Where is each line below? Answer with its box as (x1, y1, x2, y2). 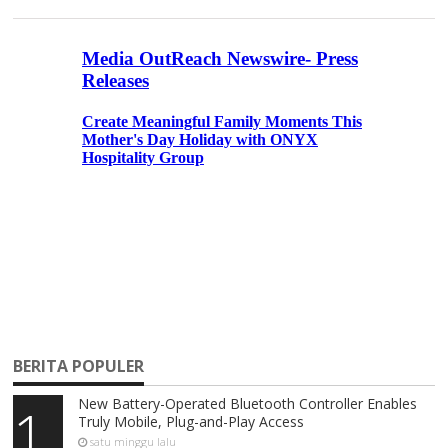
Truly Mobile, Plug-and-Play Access (78, 411, 305, 431)
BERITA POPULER (13, 355, 145, 378)
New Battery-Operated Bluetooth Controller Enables (78, 393, 418, 413)
